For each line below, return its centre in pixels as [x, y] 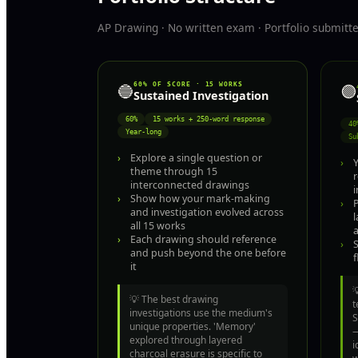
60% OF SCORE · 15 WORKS [189, 84]
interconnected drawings [190, 185]
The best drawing [180, 299]
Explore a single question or [196, 158]
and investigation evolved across [207, 213]
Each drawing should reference [203, 240]
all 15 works [158, 226]
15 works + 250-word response [208, 119]
